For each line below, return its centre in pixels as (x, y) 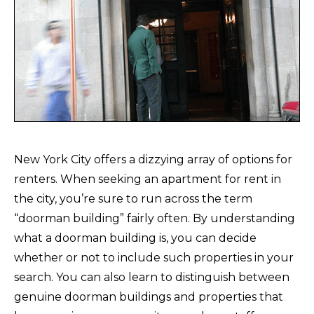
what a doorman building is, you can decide (135, 238)
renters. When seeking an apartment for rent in (148, 179)
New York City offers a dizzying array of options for (153, 159)
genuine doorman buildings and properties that (149, 296)
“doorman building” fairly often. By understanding (155, 218)
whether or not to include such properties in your (154, 257)
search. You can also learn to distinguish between (152, 277)
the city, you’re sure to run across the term (133, 198)
